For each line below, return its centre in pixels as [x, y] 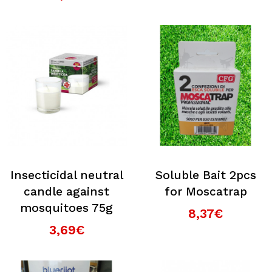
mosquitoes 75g [66, 208]
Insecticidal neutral [66, 175]
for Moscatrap [206, 192]
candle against [66, 192]
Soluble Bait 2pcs [206, 175]
